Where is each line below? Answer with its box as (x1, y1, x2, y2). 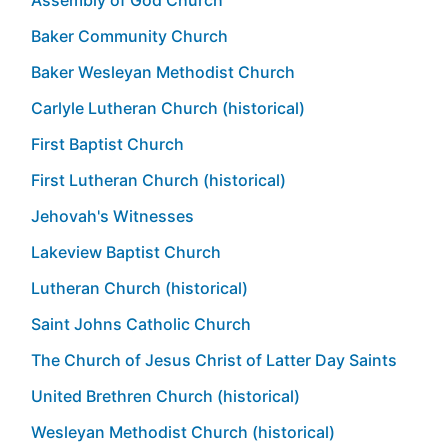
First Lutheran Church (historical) (31, 169, 286, 190)
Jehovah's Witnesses (31, 205, 194, 226)
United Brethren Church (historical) (31, 385, 300, 406)
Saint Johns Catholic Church (31, 313, 251, 334)
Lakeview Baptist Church (31, 241, 221, 262)
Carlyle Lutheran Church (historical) (31, 97, 305, 118)
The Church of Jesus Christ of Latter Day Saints (31, 349, 397, 370)
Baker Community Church (31, 25, 228, 46)
